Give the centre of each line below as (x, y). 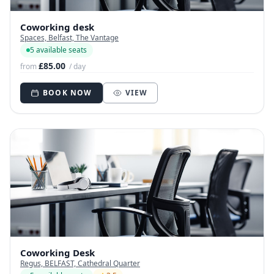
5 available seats (58, 50)
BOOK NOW (68, 93)
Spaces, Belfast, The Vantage (69, 38)
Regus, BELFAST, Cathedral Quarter (80, 264)
